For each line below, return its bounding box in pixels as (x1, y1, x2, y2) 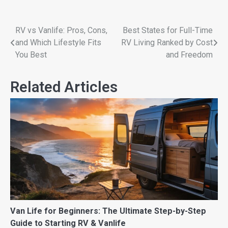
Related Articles (10, 78, 118, 96)
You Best (15, 49, 47, 60)
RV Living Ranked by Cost (121, 37, 213, 47)
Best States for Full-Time (123, 25, 213, 35)
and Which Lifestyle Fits (15, 37, 101, 47)
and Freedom (166, 49, 213, 60)
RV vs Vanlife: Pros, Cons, (15, 25, 107, 35)
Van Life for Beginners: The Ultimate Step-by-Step (10, 206, 206, 216)
